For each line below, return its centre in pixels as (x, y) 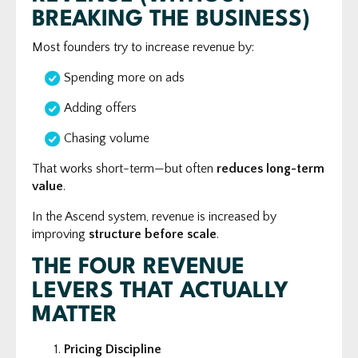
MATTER (75, 315)
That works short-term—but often (124, 168)
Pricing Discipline (113, 349)
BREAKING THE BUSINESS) (171, 20)
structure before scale (153, 234)
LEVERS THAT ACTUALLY (160, 291)
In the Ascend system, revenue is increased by (154, 216)
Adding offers (100, 107)
